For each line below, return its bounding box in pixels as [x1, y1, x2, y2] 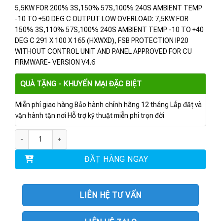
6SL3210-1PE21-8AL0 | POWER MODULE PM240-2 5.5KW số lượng [14, 130, 198, 138]
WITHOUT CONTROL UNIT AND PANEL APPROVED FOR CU [15, 47, 192, 55]
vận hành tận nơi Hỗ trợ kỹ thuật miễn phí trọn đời [15, 111, 164, 119]
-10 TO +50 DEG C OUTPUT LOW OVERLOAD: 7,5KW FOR [15, 14, 188, 23]
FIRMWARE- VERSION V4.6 [15, 58, 95, 66]
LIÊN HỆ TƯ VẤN [79, 190, 142, 200]
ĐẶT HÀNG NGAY [84, 154, 148, 164]
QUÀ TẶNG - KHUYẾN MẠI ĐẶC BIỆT [20, 79, 142, 88]
